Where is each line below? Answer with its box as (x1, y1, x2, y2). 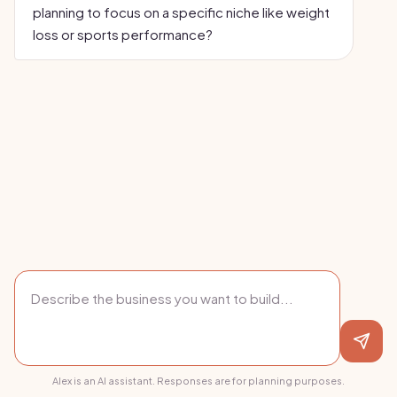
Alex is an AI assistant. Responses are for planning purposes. (52, 375, 345, 386)
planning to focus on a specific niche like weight (33, 4, 330, 20)
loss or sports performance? (33, 26, 213, 43)
